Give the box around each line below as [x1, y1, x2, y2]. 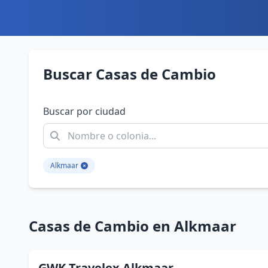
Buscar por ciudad [43, 105, 126, 118]
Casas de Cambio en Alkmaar [29, 216, 236, 236]
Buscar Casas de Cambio [43, 64, 216, 84]
